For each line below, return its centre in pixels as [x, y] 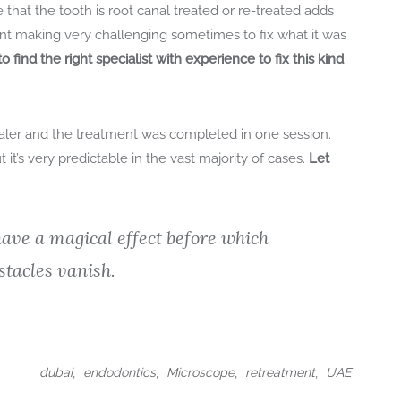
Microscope [201, 372]
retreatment [281, 372]
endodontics [120, 372]
